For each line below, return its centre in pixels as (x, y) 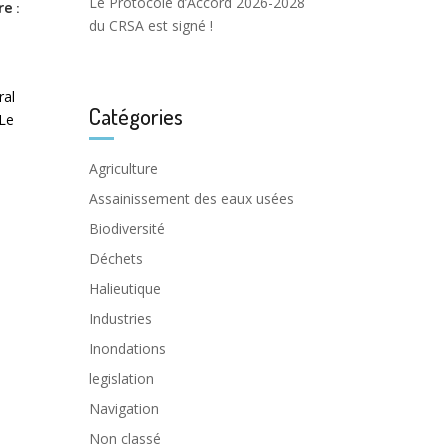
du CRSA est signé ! (151, 26)
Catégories (136, 115)
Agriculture (124, 168)
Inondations (128, 348)
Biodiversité (127, 228)
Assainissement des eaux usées (192, 198)
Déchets (116, 258)
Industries (121, 318)
